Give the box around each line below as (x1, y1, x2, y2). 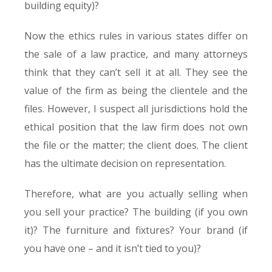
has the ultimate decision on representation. (24, 156, 226, 170)
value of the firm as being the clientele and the (24, 83, 248, 97)
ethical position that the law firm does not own (24, 120, 248, 134)
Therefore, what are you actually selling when (24, 186, 248, 200)
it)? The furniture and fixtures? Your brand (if (24, 223, 248, 237)
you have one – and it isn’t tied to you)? (24, 241, 201, 255)
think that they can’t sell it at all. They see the (24, 65, 248, 79)
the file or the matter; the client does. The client (24, 138, 248, 152)
